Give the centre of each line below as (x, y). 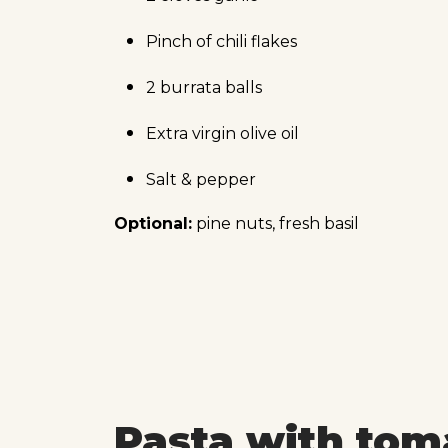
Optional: (153, 223)
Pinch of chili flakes (221, 41)
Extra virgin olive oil (222, 133)
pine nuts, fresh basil (275, 223)
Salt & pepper (201, 179)
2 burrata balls (204, 87)
